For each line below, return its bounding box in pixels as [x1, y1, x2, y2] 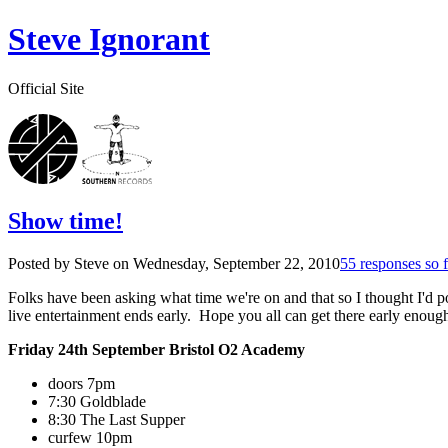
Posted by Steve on [8, 254, 133, 272]
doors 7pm [48, 374, 115, 392]
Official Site [8, 79, 84, 97]
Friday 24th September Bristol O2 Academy [8, 340, 305, 358]
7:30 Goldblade [48, 392, 146, 410]
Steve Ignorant [8, 21, 210, 58]
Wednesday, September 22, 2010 [133, 254, 340, 272]
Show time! [8, 207, 123, 234]
